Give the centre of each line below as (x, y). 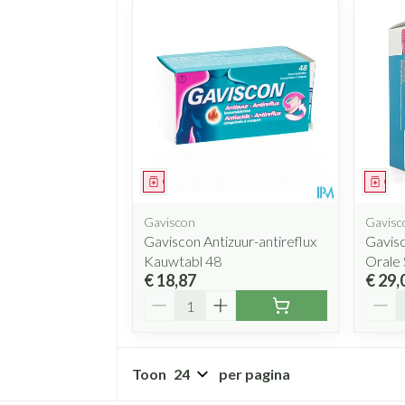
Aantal (165, 298)
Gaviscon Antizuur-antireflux (230, 241)
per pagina (254, 374)
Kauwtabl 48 (183, 261)
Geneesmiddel (196, 182)
